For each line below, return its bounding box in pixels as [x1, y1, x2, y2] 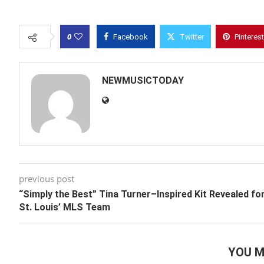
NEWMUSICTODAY [102, 75, 184, 87]
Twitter [180, 32, 204, 42]
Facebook [113, 32, 148, 42]
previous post [19, 173, 74, 185]
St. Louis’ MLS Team [19, 202, 110, 213]
